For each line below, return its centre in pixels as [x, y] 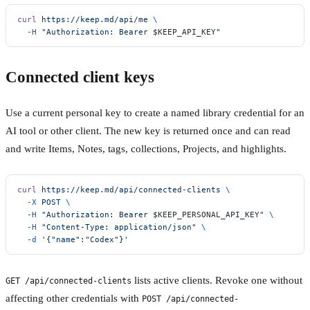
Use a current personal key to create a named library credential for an [155, 113]
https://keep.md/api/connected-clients [129, 190]
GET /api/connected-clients [69, 281]
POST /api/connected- [190, 299]
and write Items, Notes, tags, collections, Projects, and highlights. [146, 149]
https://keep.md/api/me [92, 20]
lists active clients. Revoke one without [217, 280]
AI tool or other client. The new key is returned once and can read [148, 131]
